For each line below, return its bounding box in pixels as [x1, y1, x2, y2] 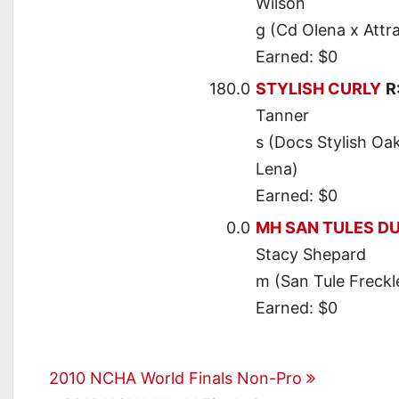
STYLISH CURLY [256, 79, 381, 99]
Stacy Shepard [256, 245, 366, 265]
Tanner [256, 106, 309, 126]
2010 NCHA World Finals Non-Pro [49, 369, 306, 388]
